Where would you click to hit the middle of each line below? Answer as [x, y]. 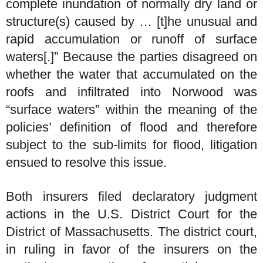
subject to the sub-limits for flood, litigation [131, 145]
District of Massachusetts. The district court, [131, 231]
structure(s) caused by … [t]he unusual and [131, 21]
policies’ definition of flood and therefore [131, 127]
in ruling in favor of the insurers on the [131, 249]
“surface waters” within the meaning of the [131, 109]
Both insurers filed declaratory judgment [131, 196]
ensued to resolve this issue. [86, 162]
